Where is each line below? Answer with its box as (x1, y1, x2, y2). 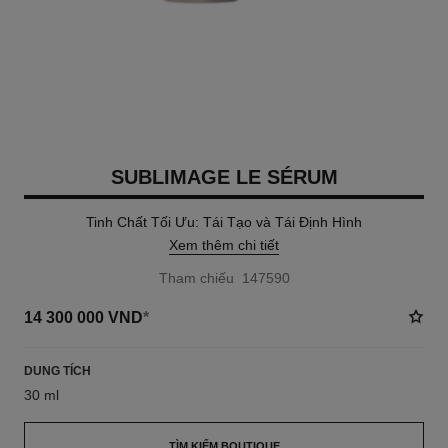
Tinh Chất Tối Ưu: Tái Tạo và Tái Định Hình (86, 214, 362, 230)
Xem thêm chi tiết (169, 237, 279, 253)
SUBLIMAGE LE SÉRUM (110, 166, 338, 188)
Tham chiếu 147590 (158, 270, 290, 286)
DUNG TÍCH (23, 364, 91, 378)
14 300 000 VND (23, 308, 143, 326)
